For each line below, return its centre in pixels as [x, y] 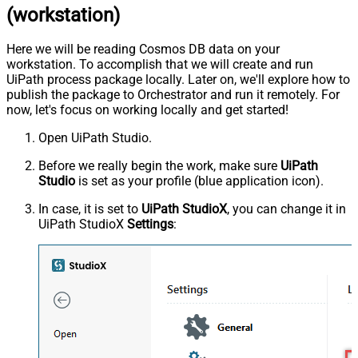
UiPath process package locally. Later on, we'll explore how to [178, 80]
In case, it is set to [90, 209]
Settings [150, 225]
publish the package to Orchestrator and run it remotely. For [173, 95]
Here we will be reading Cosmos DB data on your [143, 50]
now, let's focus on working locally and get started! [147, 110]
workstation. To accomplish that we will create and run [160, 65]
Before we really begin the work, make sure [159, 166]
